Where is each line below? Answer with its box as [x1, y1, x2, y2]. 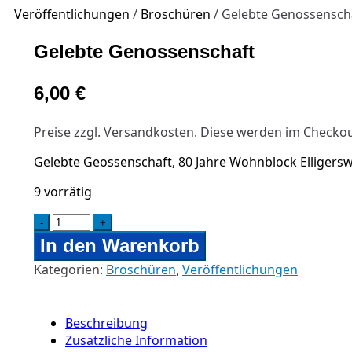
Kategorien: [34, 261, 106, 278]
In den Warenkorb [40, 235, 200, 256]
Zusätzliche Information [65, 332, 207, 349]
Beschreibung [65, 314, 148, 332]
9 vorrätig [34, 183, 92, 200]
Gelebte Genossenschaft [34, 41, 255, 62]
